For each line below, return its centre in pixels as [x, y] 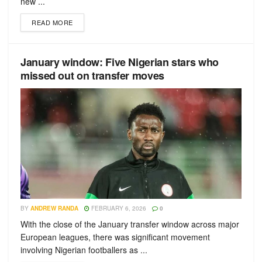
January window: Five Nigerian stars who [120, 62]
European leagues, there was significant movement [115, 237]
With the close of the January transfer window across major [130, 224]
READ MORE [52, 22]
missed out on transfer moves [92, 75]
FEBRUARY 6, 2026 [118, 208]
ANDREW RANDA [54, 208]
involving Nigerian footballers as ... [84, 250]
